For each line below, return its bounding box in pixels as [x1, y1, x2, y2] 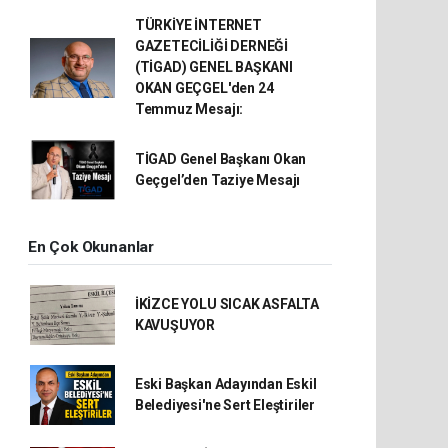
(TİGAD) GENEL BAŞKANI [134, 59, 293, 75]
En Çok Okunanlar [28, 238, 154, 256]
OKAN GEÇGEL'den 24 [134, 80, 274, 96]
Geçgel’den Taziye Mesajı [134, 172, 301, 188]
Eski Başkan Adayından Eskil [134, 376, 317, 392]
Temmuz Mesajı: [134, 101, 244, 117]
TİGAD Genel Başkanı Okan [134, 151, 307, 167]
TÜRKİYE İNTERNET [134, 17, 262, 33]
